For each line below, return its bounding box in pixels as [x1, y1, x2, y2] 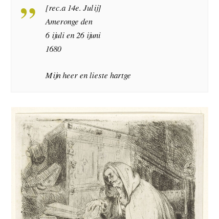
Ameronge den [45, 16, 93, 27]
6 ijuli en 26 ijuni [45, 29, 101, 41]
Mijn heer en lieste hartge [45, 69, 131, 81]
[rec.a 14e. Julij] [45, 2, 102, 14]
